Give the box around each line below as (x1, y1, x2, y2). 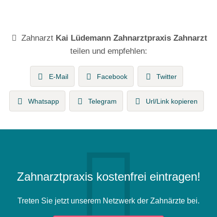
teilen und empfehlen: (70, 46, 147, 56)
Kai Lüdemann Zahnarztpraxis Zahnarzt (55, 33, 207, 43)
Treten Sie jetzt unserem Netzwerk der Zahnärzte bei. (17, 196, 200, 205)
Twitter (156, 73, 177, 81)
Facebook (97, 73, 128, 81)
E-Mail (48, 73, 68, 81)
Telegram (88, 97, 117, 106)
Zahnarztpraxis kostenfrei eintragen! (16, 170, 201, 184)
